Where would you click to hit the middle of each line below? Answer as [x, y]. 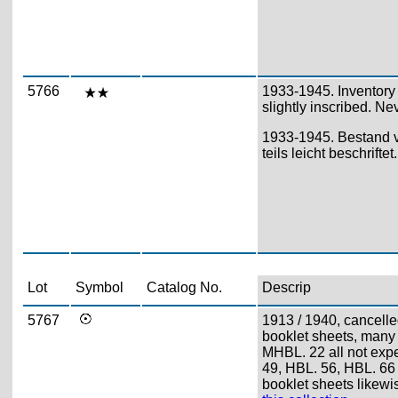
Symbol [99, 287]
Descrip [286, 287]
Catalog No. [184, 287]
